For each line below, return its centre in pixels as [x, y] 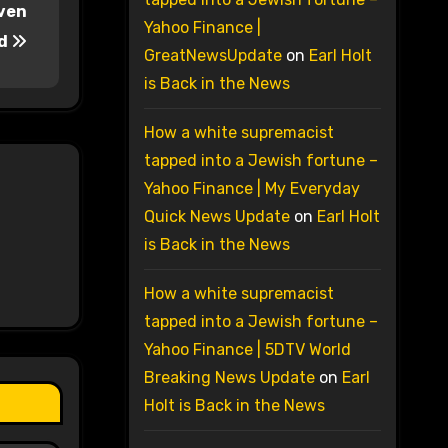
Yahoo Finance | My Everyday [251, 189]
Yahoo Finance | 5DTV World [247, 350]
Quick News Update [216, 217]
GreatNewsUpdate [212, 56]
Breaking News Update [229, 378]
